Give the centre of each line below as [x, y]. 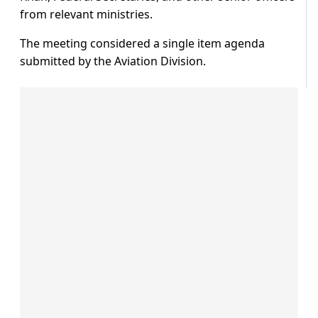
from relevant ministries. [86, 15]
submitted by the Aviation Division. [113, 61]
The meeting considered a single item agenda [142, 44]
